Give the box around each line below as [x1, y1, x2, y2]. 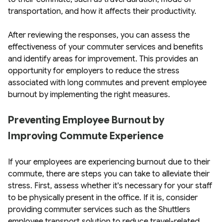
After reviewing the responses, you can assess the [8, 30, 190, 41]
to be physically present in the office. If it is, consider [8, 193, 198, 203]
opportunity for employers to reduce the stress [8, 66, 179, 76]
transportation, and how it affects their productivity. [8, 6, 196, 17]
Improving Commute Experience [8, 130, 164, 143]
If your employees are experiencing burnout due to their [8, 157, 210, 167]
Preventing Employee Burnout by [8, 114, 165, 127]
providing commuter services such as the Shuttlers [8, 205, 190, 215]
